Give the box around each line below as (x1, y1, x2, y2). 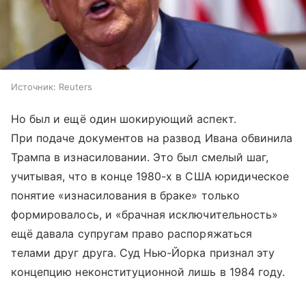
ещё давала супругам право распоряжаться (11, 227, 252, 241)
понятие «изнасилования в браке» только (11, 189, 240, 203)
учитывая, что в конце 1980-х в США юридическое (11, 169, 290, 184)
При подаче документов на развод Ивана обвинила (11, 131, 293, 145)
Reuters (59, 81, 92, 93)
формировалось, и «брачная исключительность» (11, 208, 279, 222)
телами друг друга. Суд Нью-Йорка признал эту (11, 246, 275, 260)
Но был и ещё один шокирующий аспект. (11, 112, 236, 126)
